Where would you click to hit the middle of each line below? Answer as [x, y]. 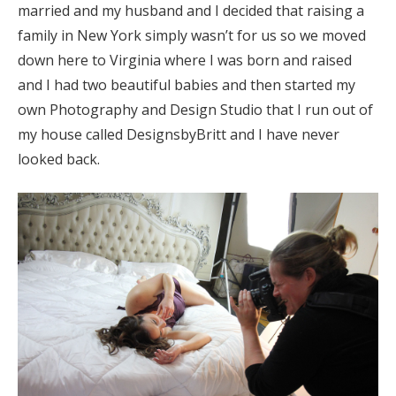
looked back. [59, 159]
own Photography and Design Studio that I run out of [195, 109]
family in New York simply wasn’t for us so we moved [192, 35]
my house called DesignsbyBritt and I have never [179, 134]
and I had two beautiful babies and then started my [187, 84]
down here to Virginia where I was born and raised [185, 60]
